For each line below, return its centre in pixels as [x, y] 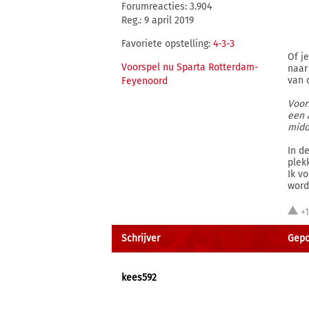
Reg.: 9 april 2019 [158, 20]
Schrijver [141, 238]
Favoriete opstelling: [167, 44]
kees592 [139, 278]
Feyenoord [144, 81]
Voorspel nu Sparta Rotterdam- [190, 67]
